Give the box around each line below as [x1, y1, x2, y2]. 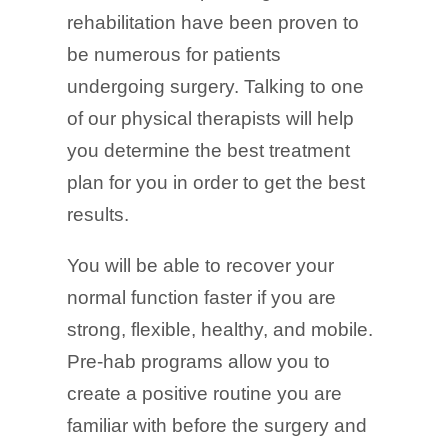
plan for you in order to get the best [67, 172, 366, 194]
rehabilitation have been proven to [67, 12, 360, 34]
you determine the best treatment [67, 140, 351, 162]
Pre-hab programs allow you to [67, 351, 331, 373]
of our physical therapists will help [67, 108, 355, 130]
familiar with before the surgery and [67, 415, 368, 437]
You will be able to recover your [67, 255, 335, 277]
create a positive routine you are [67, 383, 343, 405]
